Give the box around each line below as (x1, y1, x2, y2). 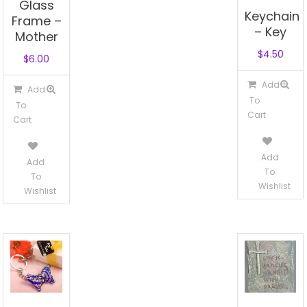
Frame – (11, 12, 62, 30)
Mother (14, 28, 58, 46)
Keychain (245, 7, 300, 25)
